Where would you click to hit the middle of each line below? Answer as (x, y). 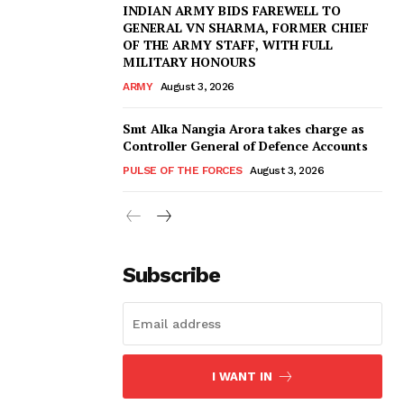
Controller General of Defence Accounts (245, 146)
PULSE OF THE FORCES (183, 171)
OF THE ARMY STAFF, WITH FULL (228, 45)
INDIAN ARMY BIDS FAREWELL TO (232, 11)
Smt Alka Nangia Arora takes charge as (243, 129)
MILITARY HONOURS (189, 62)
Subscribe (171, 275)
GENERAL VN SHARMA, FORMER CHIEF (246, 28)
